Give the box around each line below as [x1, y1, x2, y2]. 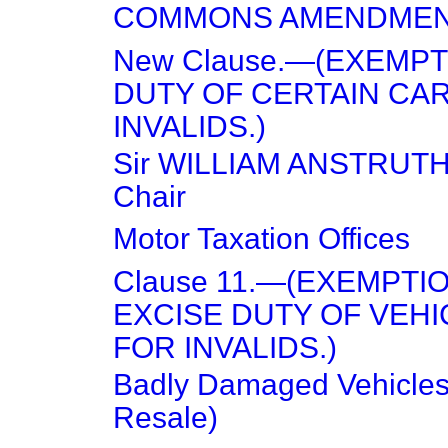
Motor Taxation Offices [113, 222, 410, 255]
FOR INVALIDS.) [113, 331, 337, 364]
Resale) [113, 401, 218, 434]
